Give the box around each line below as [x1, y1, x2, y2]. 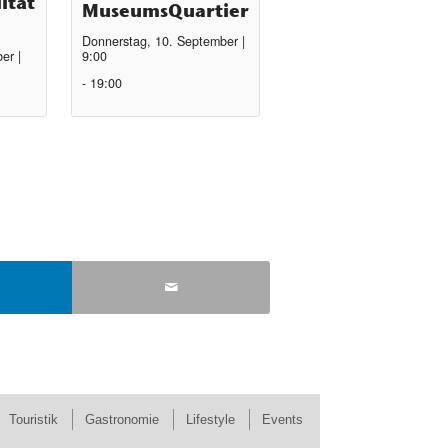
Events [261, 411, 303, 427]
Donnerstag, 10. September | [82, 32, 246, 51]
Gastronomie [84, 411, 159, 427]
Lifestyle [185, 411, 235, 427]
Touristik [8, 411, 58, 427]
